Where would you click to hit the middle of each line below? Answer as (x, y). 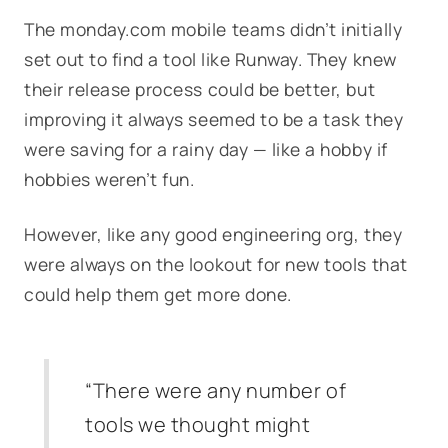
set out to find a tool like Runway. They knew (210, 59)
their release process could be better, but (200, 89)
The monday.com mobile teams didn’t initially (213, 29)
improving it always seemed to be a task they (214, 119)
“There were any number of (216, 390)
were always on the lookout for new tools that (216, 264)
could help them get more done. (158, 294)
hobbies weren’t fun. (112, 179)
